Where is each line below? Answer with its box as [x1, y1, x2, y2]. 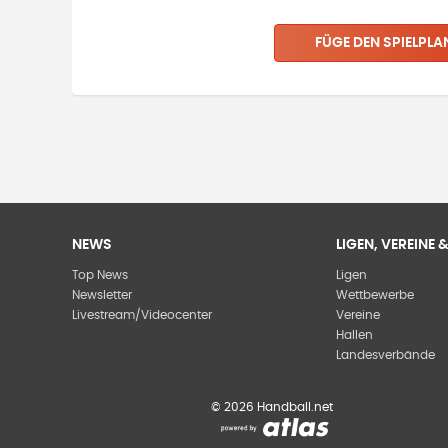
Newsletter [72, 289, 132, 301]
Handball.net [254, 401, 333, 413]
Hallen [336, 329, 373, 341]
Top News [72, 269, 128, 281]
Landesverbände [336, 349, 435, 361]
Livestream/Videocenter [72, 309, 212, 321]
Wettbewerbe [336, 289, 414, 301]
